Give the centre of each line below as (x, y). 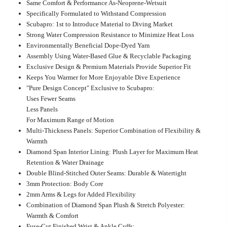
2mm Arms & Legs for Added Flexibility (81, 194)
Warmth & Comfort (52, 216)
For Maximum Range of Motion (70, 120)
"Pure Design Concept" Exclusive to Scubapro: (90, 88)
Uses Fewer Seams (51, 99)
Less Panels (42, 109)
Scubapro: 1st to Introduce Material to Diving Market (99, 24)
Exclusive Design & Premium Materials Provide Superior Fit (108, 67)
